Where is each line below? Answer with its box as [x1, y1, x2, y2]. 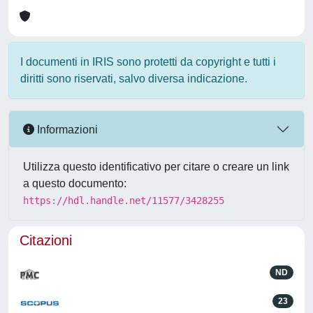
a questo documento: [23, 177, 126, 189]
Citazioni [20, 233, 72, 248]
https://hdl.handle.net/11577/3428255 [23, 195, 224, 206]
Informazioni [34, 123, 98, 136]
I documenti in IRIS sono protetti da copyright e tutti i [20, 56, 276, 68]
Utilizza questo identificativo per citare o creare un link [23, 161, 289, 173]
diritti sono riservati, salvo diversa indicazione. [20, 73, 247, 85]
